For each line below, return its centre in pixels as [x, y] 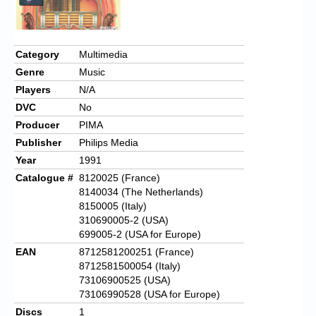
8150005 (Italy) [113, 206]
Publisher [38, 142]
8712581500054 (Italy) [130, 266]
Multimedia [103, 54]
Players [33, 89]
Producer [37, 124]
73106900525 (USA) [125, 280]
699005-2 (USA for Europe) [140, 234]
